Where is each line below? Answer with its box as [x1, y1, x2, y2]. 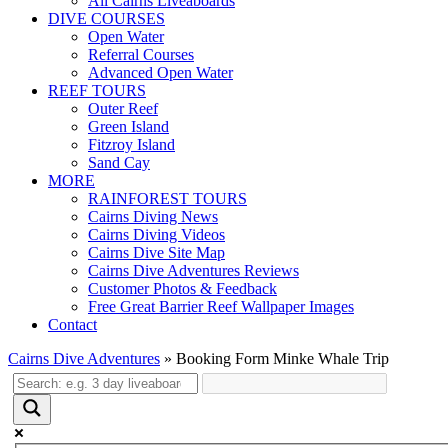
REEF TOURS [48, 82, 146, 99]
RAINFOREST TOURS [88, 190, 247, 207]
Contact [48, 316, 97, 333]
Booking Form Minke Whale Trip [176, 350, 389, 367]
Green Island [88, 118, 169, 135]
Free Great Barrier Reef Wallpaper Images [88, 298, 354, 315]
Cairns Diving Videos [88, 226, 225, 243]
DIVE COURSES [48, 10, 165, 27]
